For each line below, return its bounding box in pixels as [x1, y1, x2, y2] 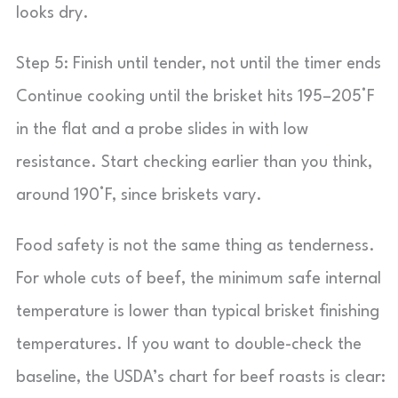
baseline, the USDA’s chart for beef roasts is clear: [16, 370, 386, 386]
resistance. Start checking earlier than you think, [16, 155, 372, 171]
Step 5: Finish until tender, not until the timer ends [16, 56, 381, 72]
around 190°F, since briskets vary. [16, 187, 262, 203]
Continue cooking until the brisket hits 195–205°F [16, 89, 375, 105]
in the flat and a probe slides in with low [16, 122, 308, 138]
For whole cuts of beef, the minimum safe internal [16, 271, 381, 287]
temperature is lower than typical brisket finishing [16, 304, 379, 320]
